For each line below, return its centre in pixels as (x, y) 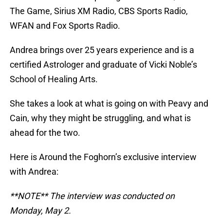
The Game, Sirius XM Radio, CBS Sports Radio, (99, 11)
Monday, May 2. (40, 211)
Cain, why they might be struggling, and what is (100, 118)
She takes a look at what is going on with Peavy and (109, 104)
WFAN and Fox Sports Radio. (65, 26)
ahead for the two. (45, 133)
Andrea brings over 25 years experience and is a (102, 50)
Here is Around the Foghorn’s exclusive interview (103, 157)
